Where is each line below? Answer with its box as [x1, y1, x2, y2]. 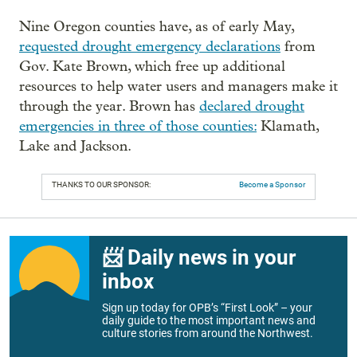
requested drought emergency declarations [19, 37, 280, 55]
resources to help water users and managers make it [19, 77, 338, 95]
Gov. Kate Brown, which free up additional [19, 57, 285, 75]
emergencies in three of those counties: [19, 117, 257, 135]
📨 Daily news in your [102, 245, 296, 269]
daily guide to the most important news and [102, 313, 316, 327]
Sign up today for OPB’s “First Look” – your [102, 300, 312, 314]
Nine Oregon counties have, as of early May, [19, 18, 294, 35]
